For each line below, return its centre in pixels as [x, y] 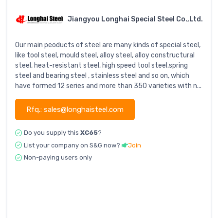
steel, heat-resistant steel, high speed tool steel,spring [101, 66]
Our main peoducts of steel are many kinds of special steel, [108, 45]
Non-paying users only [58, 158]
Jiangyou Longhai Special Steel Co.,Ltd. [135, 19]
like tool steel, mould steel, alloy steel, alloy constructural [105, 55]
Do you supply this [52, 133]
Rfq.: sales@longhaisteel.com [75, 110]
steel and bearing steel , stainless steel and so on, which [102, 76]
